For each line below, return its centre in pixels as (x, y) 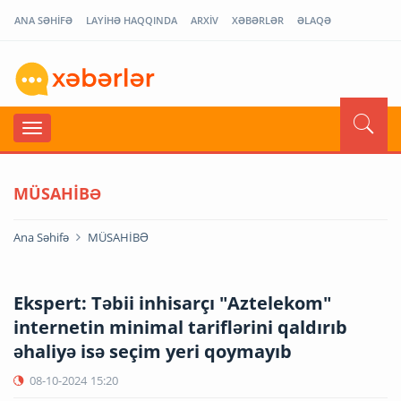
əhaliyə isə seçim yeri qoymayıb (153, 351)
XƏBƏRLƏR (258, 20)
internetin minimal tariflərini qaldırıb (180, 327)
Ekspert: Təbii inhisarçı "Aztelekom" (172, 303)
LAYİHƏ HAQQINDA (132, 20)
